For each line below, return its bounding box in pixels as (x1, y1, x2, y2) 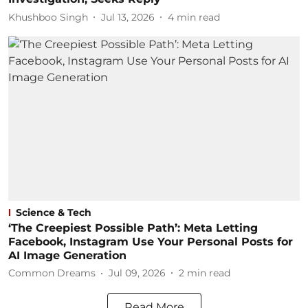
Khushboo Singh (8, 10, 88, 23)
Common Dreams (8, 267, 96, 279)
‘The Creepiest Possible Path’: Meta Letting (8, 221, 258, 234)
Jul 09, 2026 (109, 267, 166, 279)
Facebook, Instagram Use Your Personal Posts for (8, 234, 293, 248)
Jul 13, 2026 (101, 10, 155, 23)
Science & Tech (16, 206, 91, 219)
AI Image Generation (8, 248, 126, 262)
